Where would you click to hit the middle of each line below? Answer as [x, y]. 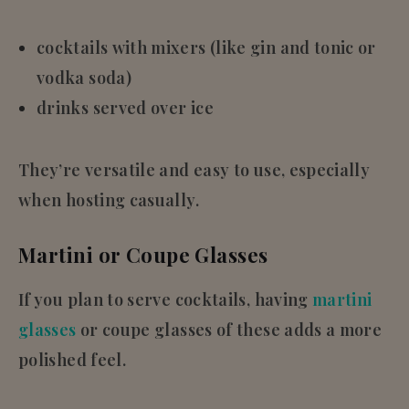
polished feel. [73, 359]
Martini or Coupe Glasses [143, 254]
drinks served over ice [125, 107]
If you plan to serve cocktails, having [166, 299]
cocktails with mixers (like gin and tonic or [206, 47]
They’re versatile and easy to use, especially [194, 169]
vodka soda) [84, 77]
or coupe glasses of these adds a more [229, 329]
